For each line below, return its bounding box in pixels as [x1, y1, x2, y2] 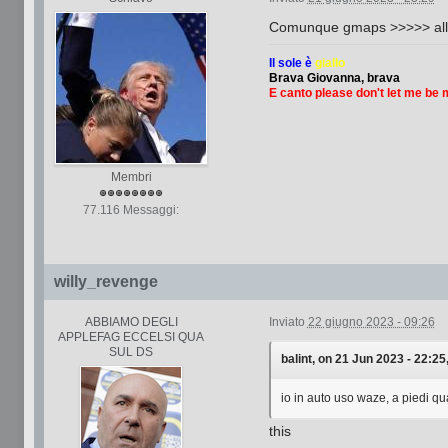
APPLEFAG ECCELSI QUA [58, 330, 205, 344]
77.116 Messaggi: [83, 203, 180, 217]
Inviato [268, 315, 308, 329]
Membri [110, 170, 152, 184]
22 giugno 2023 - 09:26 [307, 315, 435, 329]
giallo [314, 56, 345, 69]
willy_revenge [53, 273, 158, 290]
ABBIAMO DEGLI [84, 315, 178, 329]
